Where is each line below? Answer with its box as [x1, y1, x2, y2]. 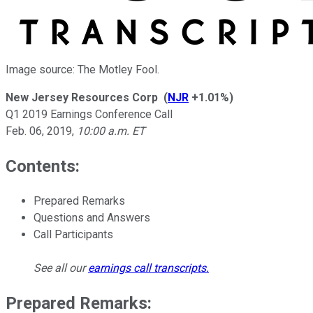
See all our [34, 261, 88, 275]
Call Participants [34, 227, 113, 241]
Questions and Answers [34, 210, 150, 224]
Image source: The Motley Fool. [6, 62, 159, 76]
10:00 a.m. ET [77, 124, 145, 138]
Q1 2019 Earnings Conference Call [6, 107, 173, 121]
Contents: [6, 156, 80, 176]
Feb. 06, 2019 [6, 124, 72, 138]
